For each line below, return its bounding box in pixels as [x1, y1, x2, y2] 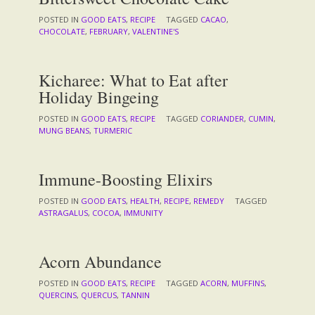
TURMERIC [94, 124, 132, 136]
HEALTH [130, 195, 160, 206]
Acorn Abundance [39, 250, 162, 273]
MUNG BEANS [39, 124, 89, 136]
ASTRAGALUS [39, 207, 88, 218]
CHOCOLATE [39, 25, 85, 37]
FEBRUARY [89, 25, 128, 37]
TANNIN [121, 289, 150, 300]
